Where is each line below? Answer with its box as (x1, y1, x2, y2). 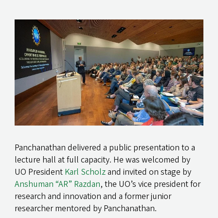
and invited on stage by (106, 165, 191, 178)
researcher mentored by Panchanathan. (15, 202, 157, 215)
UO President (15, 165, 65, 178)
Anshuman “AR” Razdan (15, 178, 100, 190)
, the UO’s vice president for (100, 178, 200, 190)
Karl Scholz (65, 165, 106, 178)
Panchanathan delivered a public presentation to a (15, 141, 195, 154)
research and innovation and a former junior (15, 190, 171, 202)
